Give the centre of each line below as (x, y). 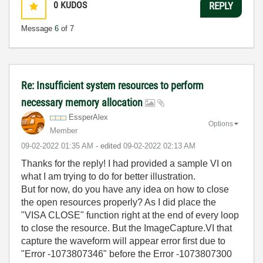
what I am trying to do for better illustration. (108, 176)
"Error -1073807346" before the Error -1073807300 (127, 254)
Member (64, 131)
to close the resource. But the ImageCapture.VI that (127, 228)
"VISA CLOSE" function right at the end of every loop (130, 215)
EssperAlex (88, 117)
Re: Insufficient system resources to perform (112, 85)
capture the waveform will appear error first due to (123, 241)
